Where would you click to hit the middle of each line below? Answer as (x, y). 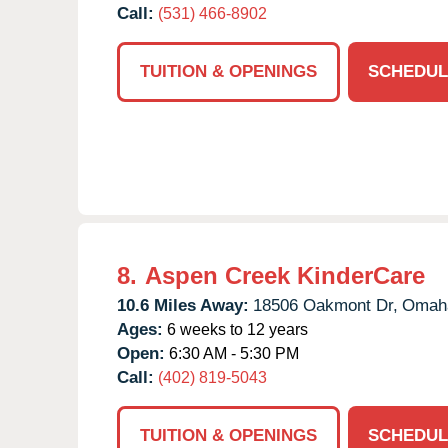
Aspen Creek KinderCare (285, 275)
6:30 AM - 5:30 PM (232, 353)
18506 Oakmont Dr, (325, 305)
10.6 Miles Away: (183, 305)
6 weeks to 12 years (235, 329)
